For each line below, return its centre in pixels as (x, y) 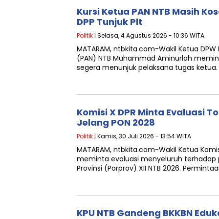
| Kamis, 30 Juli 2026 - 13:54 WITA (142, 136)
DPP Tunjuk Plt (109, 22)
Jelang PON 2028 (116, 122)
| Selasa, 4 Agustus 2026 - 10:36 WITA (149, 35)
